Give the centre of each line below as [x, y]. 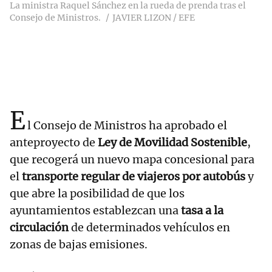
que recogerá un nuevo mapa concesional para [132, 160]
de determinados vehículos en [149, 228]
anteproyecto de [53, 143]
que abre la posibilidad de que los [97, 194]
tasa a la [201, 211]
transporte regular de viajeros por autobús [134, 177]
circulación [39, 228]
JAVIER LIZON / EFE [154, 18]
